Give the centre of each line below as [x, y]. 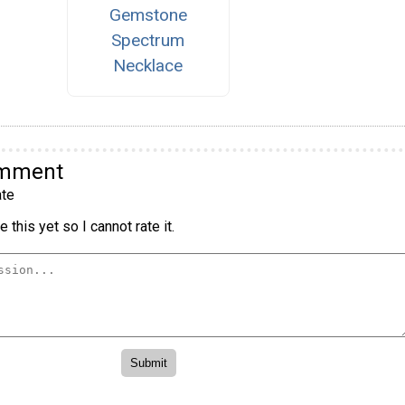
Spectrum [148, 40]
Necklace [148, 65]
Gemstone [148, 14]
